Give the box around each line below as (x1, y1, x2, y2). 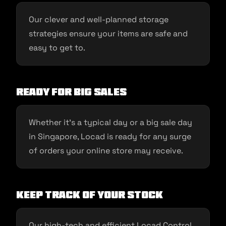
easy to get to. (29, 42, 85, 53)
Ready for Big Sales (16, 87, 127, 97)
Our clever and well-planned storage (29, 14, 168, 25)
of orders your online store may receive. (29, 145, 183, 156)
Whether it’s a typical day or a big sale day (29, 117, 192, 128)
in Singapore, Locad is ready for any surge (29, 131, 191, 142)
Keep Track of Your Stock (16, 190, 163, 200)
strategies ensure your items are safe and (29, 28, 188, 39)
